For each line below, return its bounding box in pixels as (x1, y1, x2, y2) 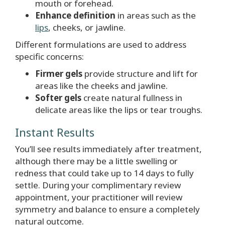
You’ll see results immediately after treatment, (15, 143, 202, 155)
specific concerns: (15, 51, 84, 63)
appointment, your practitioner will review (15, 191, 182, 203)
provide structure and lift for (82, 68, 198, 80)
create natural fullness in (81, 92, 182, 104)
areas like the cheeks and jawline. (35, 80, 168, 92)
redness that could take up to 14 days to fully (15, 167, 194, 179)
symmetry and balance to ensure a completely (15, 203, 200, 215)
